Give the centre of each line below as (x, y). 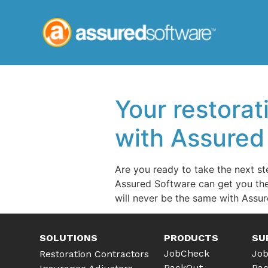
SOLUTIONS (68, 237)
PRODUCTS (191, 237)
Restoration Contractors (94, 254)
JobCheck (186, 254)
